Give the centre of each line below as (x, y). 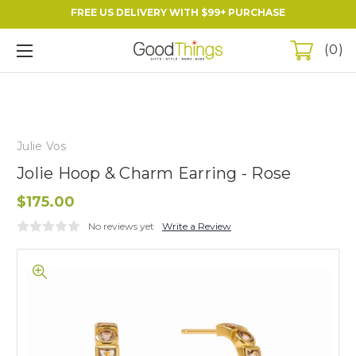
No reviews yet (121, 226)
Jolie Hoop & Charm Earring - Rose (154, 173)
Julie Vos (42, 146)
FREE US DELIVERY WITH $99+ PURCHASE (178, 12)
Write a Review (197, 226)
